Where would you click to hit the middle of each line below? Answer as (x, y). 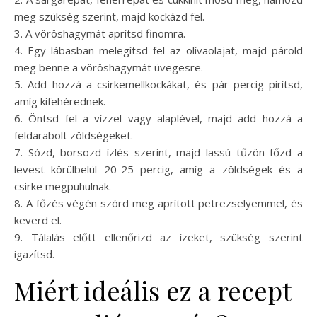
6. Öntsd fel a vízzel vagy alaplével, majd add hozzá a (158, 119)
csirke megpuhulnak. (63, 186)
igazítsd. (34, 254)
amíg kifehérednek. (60, 102)
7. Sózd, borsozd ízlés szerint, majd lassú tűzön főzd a (158, 152)
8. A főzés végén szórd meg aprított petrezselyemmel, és (158, 203)
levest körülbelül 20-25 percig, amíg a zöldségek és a (158, 169)
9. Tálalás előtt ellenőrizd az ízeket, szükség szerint (158, 237)
